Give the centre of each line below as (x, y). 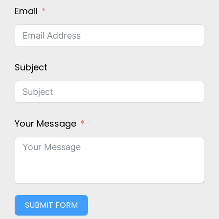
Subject (31, 67)
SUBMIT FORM (51, 205)
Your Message (45, 124)
